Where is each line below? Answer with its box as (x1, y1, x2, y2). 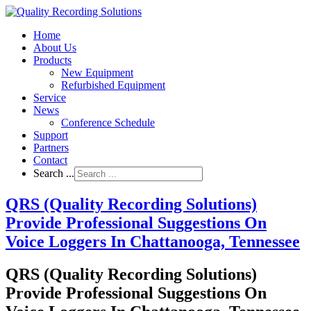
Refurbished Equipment (61, 79, 165, 91)
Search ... (33, 167, 74, 179)
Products (33, 54, 72, 66)
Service (33, 92, 66, 103)
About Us (33, 42, 76, 53)
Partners (33, 142, 69, 153)
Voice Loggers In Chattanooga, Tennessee (6, 232, 300, 251)
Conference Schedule (61, 117, 155, 128)
